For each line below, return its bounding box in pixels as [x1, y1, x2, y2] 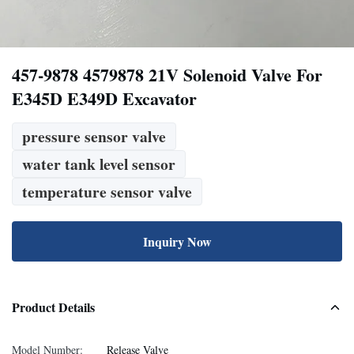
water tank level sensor [22, 153, 175, 175]
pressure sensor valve [22, 125, 166, 148]
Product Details [12, 298, 95, 316]
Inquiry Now [142, 232, 212, 250]
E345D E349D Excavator [12, 85, 197, 111]
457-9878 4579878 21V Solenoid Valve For [12, 62, 322, 88]
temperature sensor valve [22, 180, 192, 203]
